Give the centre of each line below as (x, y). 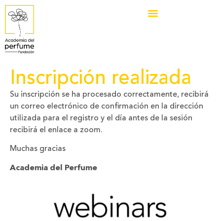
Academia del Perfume (54, 168)
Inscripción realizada (101, 79)
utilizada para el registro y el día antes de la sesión (101, 118)
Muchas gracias (38, 149)
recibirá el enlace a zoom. (56, 130)
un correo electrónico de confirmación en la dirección (107, 107)
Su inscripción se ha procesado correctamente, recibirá (109, 95)
